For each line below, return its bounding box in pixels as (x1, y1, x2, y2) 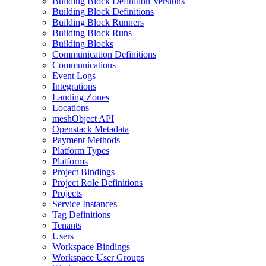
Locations (52, 102, 89, 113)
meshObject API (52, 113, 114, 123)
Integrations (52, 81, 96, 91)
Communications (52, 59, 116, 70)
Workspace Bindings (52, 241, 130, 252)
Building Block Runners (52, 17, 144, 27)
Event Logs (52, 70, 96, 81)
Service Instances (52, 198, 117, 209)
